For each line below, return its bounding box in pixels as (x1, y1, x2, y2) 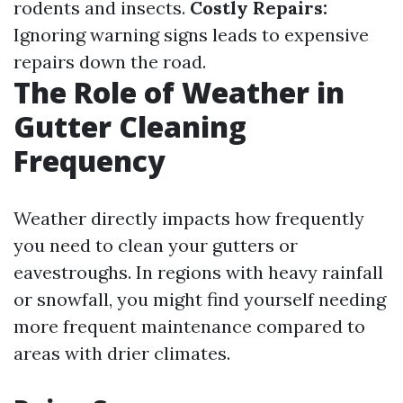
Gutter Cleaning (13, 107, 246, 146)
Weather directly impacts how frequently (13, 207, 364, 229)
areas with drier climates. (13, 342, 230, 364)
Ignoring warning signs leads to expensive (13, 23, 369, 46)
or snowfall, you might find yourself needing (13, 288, 386, 310)
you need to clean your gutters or (13, 234, 298, 256)
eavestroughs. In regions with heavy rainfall (13, 261, 383, 283)
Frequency (13, 141, 166, 180)
